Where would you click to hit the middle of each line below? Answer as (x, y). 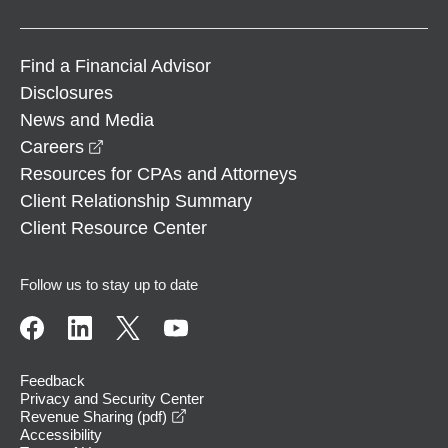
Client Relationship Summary (136, 200)
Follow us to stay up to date (109, 284)
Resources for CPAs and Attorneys (158, 173)
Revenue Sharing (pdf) (93, 416)
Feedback (52, 380)
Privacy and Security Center (112, 398)
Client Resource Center (113, 227)
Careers (52, 146)
